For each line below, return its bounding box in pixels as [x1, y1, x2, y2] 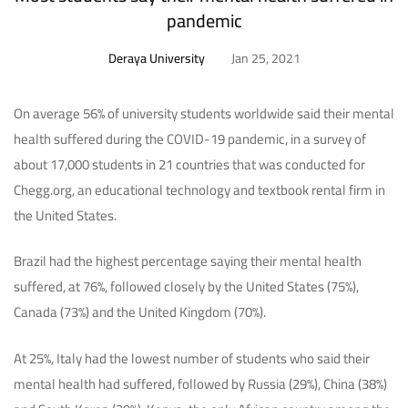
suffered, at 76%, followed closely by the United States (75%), [14, 273, 359, 301]
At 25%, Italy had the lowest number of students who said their [14, 344, 370, 372]
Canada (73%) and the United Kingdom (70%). [14, 299, 266, 326]
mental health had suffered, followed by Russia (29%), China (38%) [14, 370, 387, 397]
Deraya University [107, 46, 205, 70]
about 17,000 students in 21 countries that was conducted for [14, 150, 365, 178]
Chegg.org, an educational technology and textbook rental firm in [14, 176, 385, 203]
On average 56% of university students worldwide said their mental [14, 99, 394, 127]
